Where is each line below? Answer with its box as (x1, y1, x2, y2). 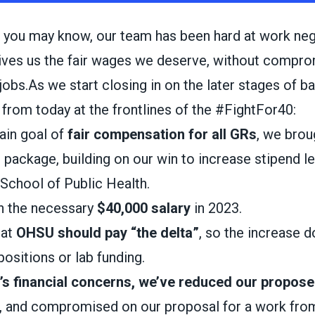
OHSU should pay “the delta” (15, 224, 199, 241)
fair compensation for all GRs (67, 125, 257, 143)
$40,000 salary (93, 199, 191, 217)
